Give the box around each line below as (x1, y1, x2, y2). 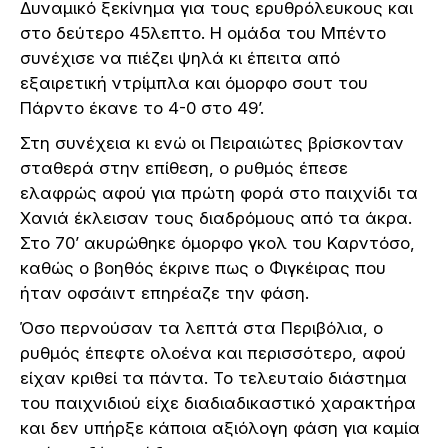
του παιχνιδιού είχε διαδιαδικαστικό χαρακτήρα (20, 392, 416, 413)
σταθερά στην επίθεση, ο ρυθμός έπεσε (20, 157, 348, 178)
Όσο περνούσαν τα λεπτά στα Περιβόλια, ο (20, 317, 383, 338)
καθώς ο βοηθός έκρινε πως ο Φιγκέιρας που (20, 257, 386, 278)
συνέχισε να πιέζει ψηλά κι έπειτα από (20, 47, 340, 68)
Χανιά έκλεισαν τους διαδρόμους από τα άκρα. (20, 207, 412, 228)
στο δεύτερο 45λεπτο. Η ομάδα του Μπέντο (20, 22, 386, 43)
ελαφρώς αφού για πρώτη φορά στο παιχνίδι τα (20, 182, 418, 203)
